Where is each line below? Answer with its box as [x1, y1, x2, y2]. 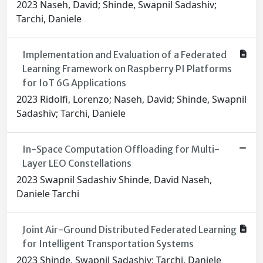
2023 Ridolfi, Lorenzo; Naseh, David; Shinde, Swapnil [16, 93, 247, 106]
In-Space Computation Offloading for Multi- [22, 143, 220, 156]
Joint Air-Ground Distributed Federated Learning [22, 224, 237, 236]
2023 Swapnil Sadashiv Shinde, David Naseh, [16, 173, 212, 187]
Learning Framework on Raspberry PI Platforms [22, 63, 232, 75]
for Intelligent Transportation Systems [22, 238, 194, 250]
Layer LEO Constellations [22, 157, 131, 170]
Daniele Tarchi [16, 187, 79, 201]
